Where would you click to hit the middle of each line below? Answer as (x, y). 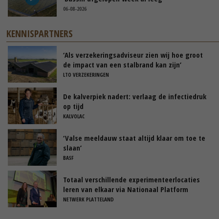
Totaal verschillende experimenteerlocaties (131, 179)
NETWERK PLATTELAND (88, 199)
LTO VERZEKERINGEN (86, 74)
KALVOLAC (74, 116)
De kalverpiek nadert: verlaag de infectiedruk (135, 96)
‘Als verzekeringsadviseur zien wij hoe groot (133, 55)
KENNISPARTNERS (40, 33)
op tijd (73, 106)
